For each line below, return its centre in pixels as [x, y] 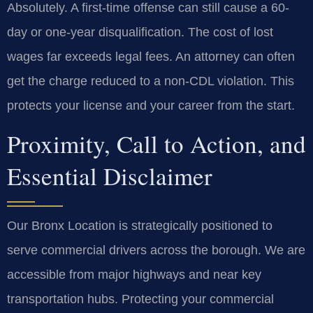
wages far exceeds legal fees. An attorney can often [151, 56]
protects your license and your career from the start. [151, 105]
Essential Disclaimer [110, 176]
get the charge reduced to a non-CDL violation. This [151, 81]
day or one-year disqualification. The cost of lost [140, 32]
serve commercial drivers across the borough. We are [156, 250]
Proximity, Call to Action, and [156, 144]
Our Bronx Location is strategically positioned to [140, 226]
